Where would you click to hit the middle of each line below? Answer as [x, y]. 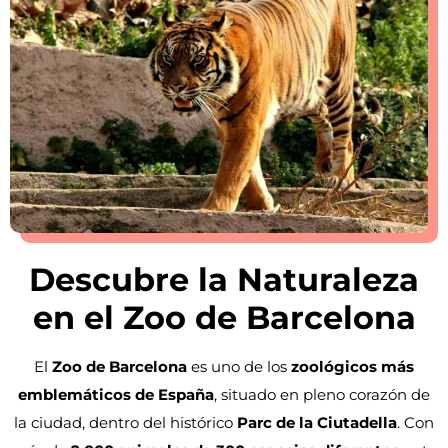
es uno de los [239, 366]
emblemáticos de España [116, 394]
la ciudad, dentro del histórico [125, 422]
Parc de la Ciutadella [317, 422]
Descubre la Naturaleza [224, 279]
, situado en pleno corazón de [322, 394]
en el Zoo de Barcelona [224, 317]
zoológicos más [352, 366]
